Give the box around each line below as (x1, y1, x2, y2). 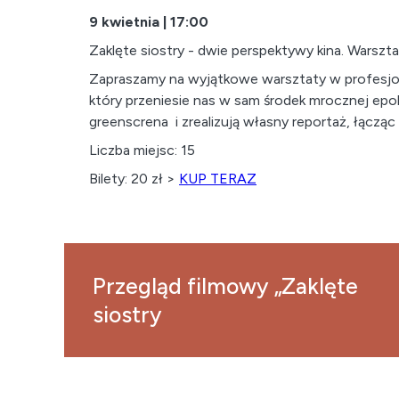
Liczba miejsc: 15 (89, 142, 195, 159)
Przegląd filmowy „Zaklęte (93, 273, 358, 299)
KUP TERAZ (179, 170, 256, 187)
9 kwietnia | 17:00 (89, 13, 212, 30)
